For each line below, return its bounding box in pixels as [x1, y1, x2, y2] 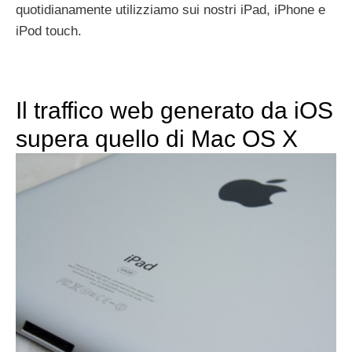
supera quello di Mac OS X [16, 126, 298, 152]
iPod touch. [16, 24, 82, 39]
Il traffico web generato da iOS [16, 97, 333, 124]
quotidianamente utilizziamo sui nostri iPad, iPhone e [16, 2, 325, 18]
